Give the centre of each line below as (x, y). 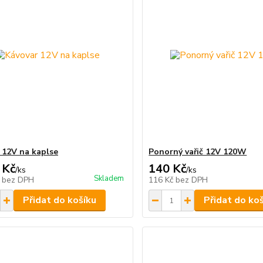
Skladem (109, 178)
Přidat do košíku (59, 200)
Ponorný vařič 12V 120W (198, 152)
